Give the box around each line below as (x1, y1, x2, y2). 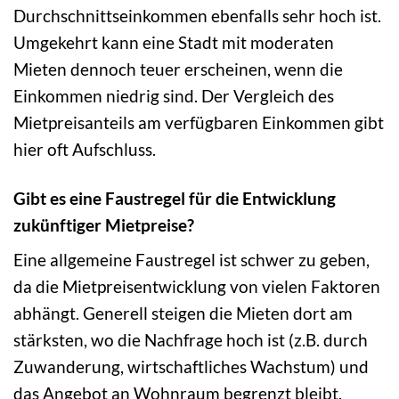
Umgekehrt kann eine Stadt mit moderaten (13, 31, 334, 53)
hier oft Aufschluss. (13, 138, 156, 159)
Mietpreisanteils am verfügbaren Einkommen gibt (13, 111, 384, 133)
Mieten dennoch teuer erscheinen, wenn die (13, 58, 343, 79)
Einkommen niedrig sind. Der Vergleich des (13, 85, 334, 106)
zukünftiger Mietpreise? (13, 214, 194, 235)
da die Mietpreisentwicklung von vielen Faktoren (13, 276, 380, 297)
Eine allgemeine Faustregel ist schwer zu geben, (13, 249, 370, 271)
